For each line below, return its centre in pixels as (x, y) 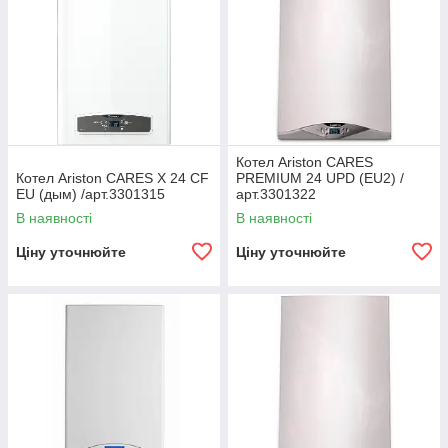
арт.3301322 (276, 194)
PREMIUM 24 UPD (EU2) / (320, 178)
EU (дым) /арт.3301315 (90, 194)
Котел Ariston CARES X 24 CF (112, 178)
